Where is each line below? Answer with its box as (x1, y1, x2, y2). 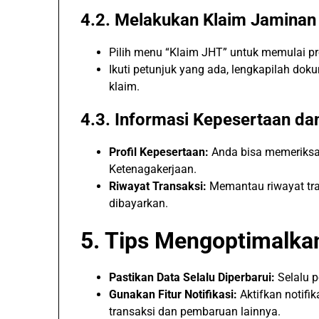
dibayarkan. (109, 197, 168, 210)
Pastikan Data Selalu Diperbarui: (109, 271, 275, 284)
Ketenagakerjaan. (109, 162, 197, 176)
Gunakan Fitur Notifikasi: (109, 288, 237, 301)
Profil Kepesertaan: (109, 145, 209, 159)
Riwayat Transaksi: (109, 179, 206, 193)
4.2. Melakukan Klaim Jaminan (80, 10, 316, 30)
